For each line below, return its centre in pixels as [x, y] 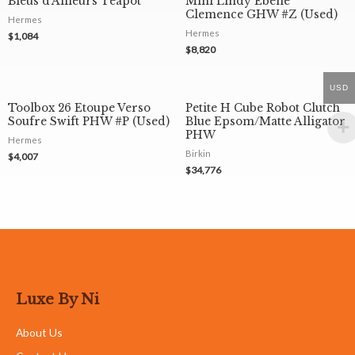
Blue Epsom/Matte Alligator [265, 121]
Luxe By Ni [57, 299]
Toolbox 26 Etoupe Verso [79, 108]
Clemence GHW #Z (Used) [261, 15]
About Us [39, 332]
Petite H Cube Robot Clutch [263, 108]
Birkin [198, 153]
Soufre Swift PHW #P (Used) [89, 121]
